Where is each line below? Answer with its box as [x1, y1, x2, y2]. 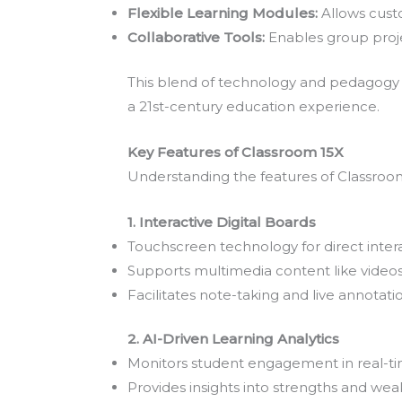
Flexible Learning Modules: [127, 4, 318, 22]
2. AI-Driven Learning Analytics [127, 330, 339, 347]
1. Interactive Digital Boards [127, 213, 316, 231]
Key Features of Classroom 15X [127, 143, 344, 161]
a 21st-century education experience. [127, 97, 380, 115]
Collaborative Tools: [127, 29, 265, 46]
